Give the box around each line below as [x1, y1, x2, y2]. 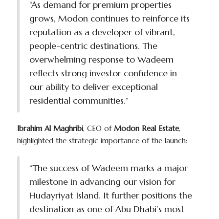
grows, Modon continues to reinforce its [29, 13, 190, 24]
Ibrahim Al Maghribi [17, 124, 83, 133]
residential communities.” [29, 95, 129, 107]
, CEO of [83, 124, 114, 133]
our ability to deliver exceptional [29, 81, 158, 93]
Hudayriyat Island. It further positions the [29, 190, 192, 201]
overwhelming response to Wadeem [29, 54, 174, 66]
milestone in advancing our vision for [29, 176, 175, 188]
